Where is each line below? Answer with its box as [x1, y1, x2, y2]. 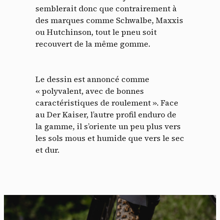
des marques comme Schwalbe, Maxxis [35, 15, 183, 26]
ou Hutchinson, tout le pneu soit [35, 27, 157, 38]
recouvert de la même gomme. [35, 38, 150, 50]
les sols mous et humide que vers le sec [35, 133, 184, 144]
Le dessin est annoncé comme [35, 74, 149, 85]
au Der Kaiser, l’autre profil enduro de [35, 109, 176, 120]
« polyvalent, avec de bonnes [35, 85, 144, 97]
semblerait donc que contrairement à [35, 3, 177, 14]
